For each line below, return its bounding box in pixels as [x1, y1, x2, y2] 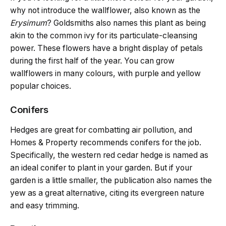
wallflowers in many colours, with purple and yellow [10, 69, 201, 79]
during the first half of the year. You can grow [10, 56, 175, 66]
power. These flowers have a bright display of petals [10, 43, 203, 53]
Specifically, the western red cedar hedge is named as [10, 150, 208, 160]
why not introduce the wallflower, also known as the [10, 6, 200, 16]
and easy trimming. [10, 200, 79, 210]
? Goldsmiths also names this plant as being [47, 18, 206, 28]
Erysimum [10, 18, 47, 28]
